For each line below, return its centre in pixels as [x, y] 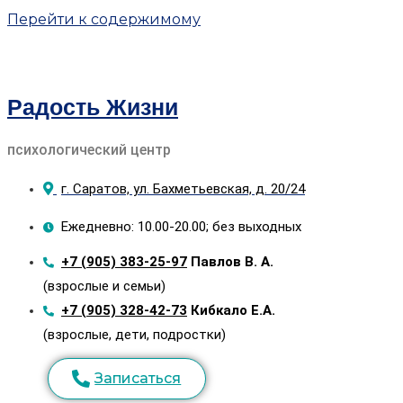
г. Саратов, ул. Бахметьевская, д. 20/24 [183, 189]
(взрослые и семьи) [104, 286]
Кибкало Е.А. [231, 310]
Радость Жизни [93, 107]
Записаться [138, 378]
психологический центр [89, 150]
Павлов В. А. [232, 262]
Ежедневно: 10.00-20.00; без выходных [181, 227]
